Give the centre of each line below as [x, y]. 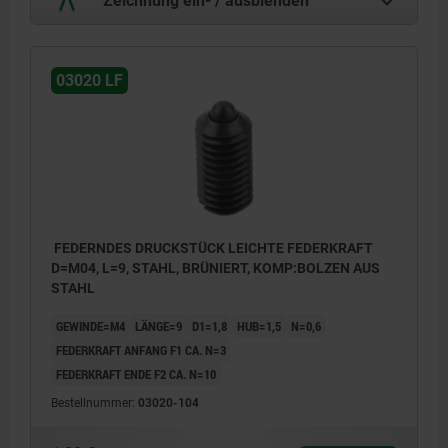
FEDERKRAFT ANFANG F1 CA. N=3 [141, 349]
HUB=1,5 [259, 325]
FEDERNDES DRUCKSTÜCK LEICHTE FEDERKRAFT [212, 247]
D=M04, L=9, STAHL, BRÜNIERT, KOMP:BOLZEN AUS [215, 267]
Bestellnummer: [94, 402]
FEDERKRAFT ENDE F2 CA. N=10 [136, 373]
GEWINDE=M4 [90, 325]
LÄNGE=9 [158, 325]
